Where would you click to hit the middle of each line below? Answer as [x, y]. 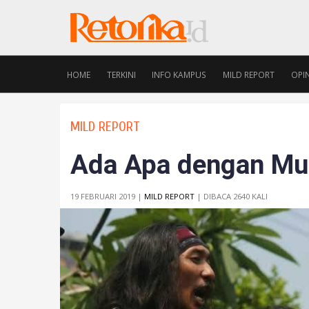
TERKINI [121, 74]
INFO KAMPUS [179, 74]
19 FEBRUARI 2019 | [107, 196]
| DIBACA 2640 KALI [231, 196]
